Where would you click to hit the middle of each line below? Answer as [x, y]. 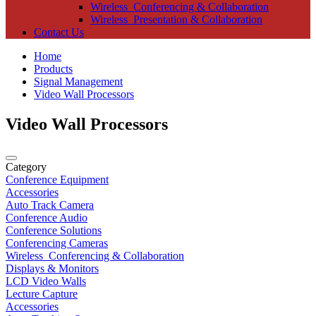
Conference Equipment [57, 179]
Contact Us [59, 32]
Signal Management [78, 81]
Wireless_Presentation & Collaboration [176, 19]
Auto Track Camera [50, 205]
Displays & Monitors [52, 268]
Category [26, 166]
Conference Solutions [54, 230]
